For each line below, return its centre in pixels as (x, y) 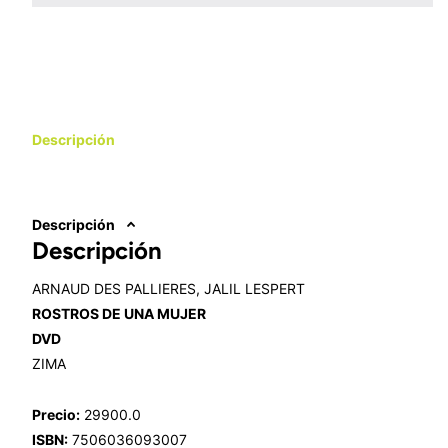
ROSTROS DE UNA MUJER (119, 313)
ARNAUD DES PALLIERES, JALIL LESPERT (168, 288)
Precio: (56, 414)
